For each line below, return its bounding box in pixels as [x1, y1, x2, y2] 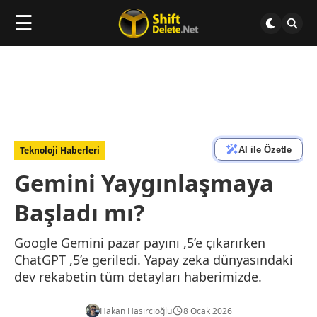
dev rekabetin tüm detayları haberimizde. [14, 268, 262, 285]
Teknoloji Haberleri [20, 144, 100, 156]
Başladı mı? [14, 197, 144, 228]
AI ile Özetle [238, 144, 292, 155]
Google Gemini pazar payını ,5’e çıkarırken [14, 234, 265, 251]
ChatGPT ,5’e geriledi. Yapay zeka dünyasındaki [14, 251, 293, 268]
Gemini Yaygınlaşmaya [14, 167, 274, 198]
